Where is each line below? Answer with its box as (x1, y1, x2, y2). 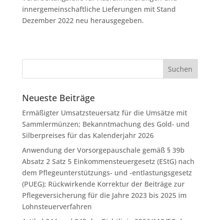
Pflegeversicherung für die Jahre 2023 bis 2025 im (22, 191, 187, 200)
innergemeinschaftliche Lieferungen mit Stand (22, 4, 176, 14)
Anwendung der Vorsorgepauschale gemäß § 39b (22, 145, 185, 155)
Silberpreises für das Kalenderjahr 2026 (22, 131, 154, 140)
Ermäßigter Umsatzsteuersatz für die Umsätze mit (22, 108, 187, 117)
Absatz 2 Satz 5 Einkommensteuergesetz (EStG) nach (22, 157, 194, 166)
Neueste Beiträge (22, 92, 95, 104)
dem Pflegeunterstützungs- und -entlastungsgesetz (22, 168, 192, 177)
